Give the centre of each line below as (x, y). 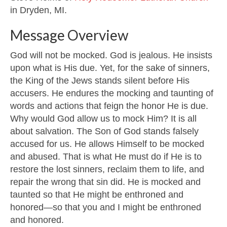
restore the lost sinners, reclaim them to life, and (107, 169)
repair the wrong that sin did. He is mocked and (105, 182)
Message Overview (69, 35)
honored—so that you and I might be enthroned (106, 207)
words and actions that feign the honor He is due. (109, 106)
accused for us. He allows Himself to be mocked (107, 144)
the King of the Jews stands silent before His (100, 81)
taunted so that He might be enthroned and (97, 195)
